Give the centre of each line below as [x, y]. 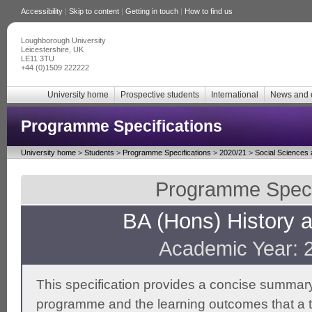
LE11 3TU [38, 58]
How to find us [209, 11]
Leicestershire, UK [52, 49]
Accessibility [42, 11]
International [235, 95]
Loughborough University [63, 40]
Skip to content [94, 11]
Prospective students [160, 95]
